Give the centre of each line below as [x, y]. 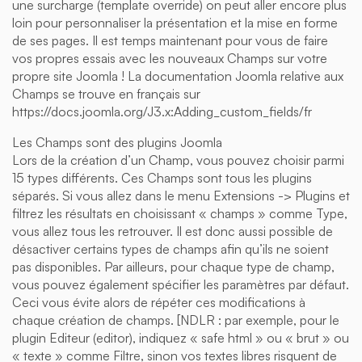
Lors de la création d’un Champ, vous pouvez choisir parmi [178, 160]
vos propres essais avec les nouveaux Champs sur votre [170, 58]
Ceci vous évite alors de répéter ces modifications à [159, 302]
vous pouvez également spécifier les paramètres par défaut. [181, 284]
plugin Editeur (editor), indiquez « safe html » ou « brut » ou [181, 337]
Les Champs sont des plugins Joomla [117, 142]
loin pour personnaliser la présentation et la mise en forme [175, 22]
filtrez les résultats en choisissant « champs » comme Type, [180, 213]
